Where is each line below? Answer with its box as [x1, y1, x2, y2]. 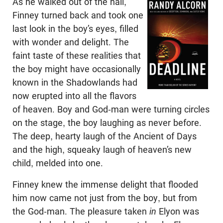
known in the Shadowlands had [12, 77, 137, 88]
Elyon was [156, 206, 199, 217]
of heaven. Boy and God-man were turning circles [12, 104, 210, 114]
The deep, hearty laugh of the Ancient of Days [12, 131, 197, 141]
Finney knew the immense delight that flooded [12, 179, 198, 190]
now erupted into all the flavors [12, 91, 136, 101]
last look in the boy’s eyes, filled [12, 23, 138, 34]
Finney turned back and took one [12, 10, 143, 20]
